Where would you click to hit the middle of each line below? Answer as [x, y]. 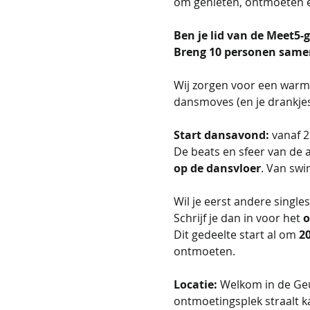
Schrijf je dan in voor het [238, 218]
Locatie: [195, 284]
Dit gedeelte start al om [236, 234]
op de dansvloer [217, 168]
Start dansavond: [221, 135]
